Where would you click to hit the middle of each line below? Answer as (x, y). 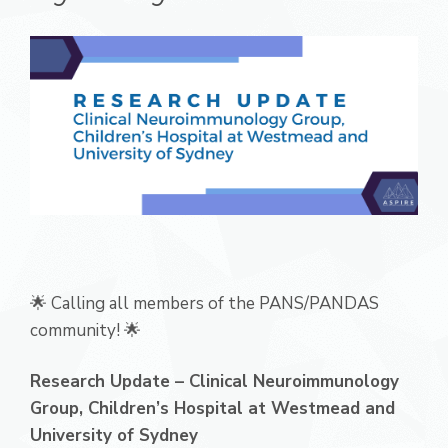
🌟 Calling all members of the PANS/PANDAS (204, 304)
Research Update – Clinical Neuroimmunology (214, 382)
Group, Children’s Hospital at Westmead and (212, 409)
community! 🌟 (85, 331)
